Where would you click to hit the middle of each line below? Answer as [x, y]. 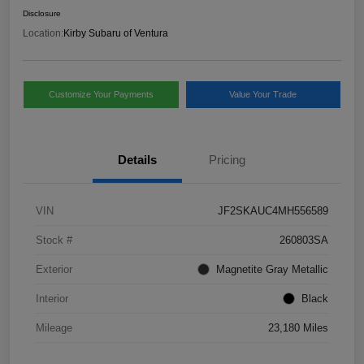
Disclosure [42, 13]
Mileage [54, 327]
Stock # [54, 240]
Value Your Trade [263, 94]
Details [137, 159]
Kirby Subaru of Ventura [116, 33]
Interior [52, 298]
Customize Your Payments [101, 94]
